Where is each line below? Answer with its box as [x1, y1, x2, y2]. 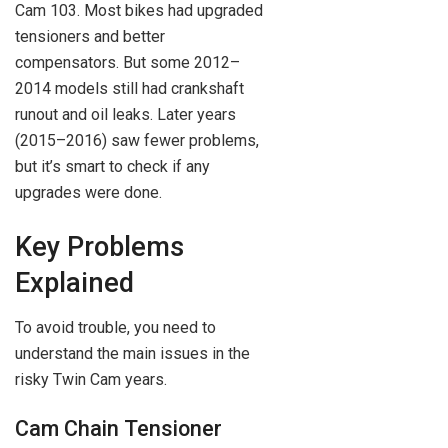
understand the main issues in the [15, 343, 250, 363]
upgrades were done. [15, 183, 162, 203]
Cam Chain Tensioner [15, 416, 222, 442]
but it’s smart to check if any [15, 157, 210, 177]
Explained [15, 267, 134, 300]
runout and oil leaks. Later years [15, 105, 236, 125]
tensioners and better [15, 27, 165, 47]
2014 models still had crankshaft [15, 79, 244, 99]
